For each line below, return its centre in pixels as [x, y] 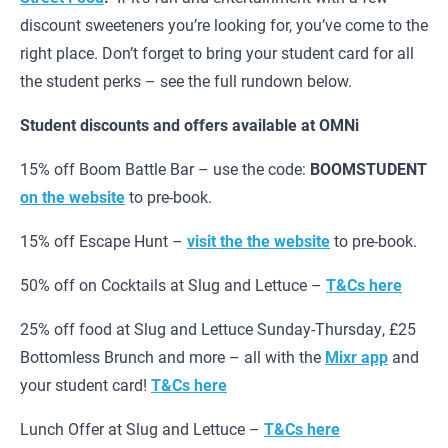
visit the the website [258, 240]
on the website [72, 196]
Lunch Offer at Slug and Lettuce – [142, 428]
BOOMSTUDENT [368, 168]
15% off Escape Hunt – [103, 240]
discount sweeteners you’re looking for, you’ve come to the [224, 24]
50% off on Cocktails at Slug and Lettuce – [173, 284]
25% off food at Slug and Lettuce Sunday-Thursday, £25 [218, 328]
